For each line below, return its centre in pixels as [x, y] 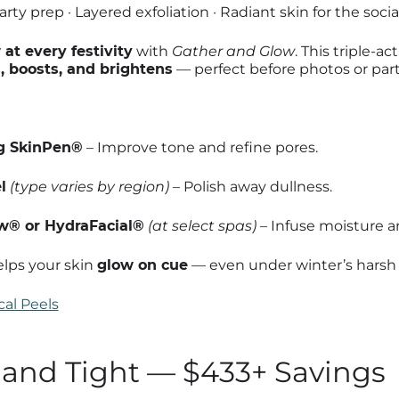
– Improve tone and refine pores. [200, 147]
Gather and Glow [233, 51]
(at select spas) [202, 225]
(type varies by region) [89, 186]
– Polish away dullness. [250, 186]
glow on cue [142, 265]
